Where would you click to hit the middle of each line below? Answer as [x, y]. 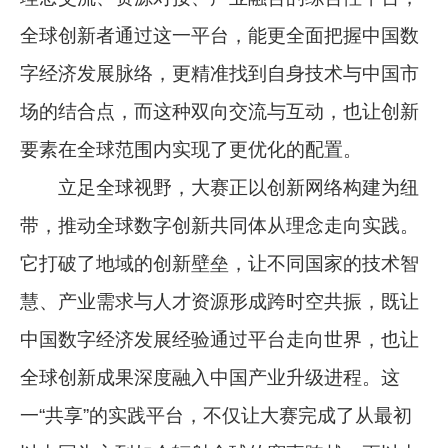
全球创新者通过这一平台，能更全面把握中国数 [220, 36]
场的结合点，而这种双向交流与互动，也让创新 [220, 112]
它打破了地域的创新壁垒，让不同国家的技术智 [220, 264]
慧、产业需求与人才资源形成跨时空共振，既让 [220, 302]
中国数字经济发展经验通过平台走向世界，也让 [220, 340]
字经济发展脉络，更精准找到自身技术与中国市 [220, 74]
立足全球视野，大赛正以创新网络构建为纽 [220, 188]
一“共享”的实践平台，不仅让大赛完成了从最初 [216, 416]
